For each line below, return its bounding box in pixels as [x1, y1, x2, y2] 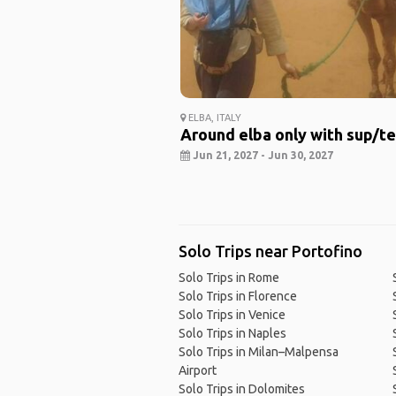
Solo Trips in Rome [178, 270, 279, 286]
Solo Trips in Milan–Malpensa [178, 345, 339, 360]
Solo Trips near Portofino [178, 242, 362, 261]
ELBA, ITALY [185, 112, 241, 124]
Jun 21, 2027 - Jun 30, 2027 [189, 149, 333, 162]
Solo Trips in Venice [178, 308, 286, 323]
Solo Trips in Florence [178, 289, 297, 304]
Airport [178, 363, 217, 378]
